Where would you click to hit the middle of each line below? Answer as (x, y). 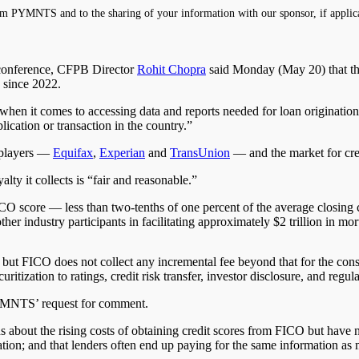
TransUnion (200, 152)
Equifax (73, 152)
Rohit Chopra (171, 69)
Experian (122, 152)
